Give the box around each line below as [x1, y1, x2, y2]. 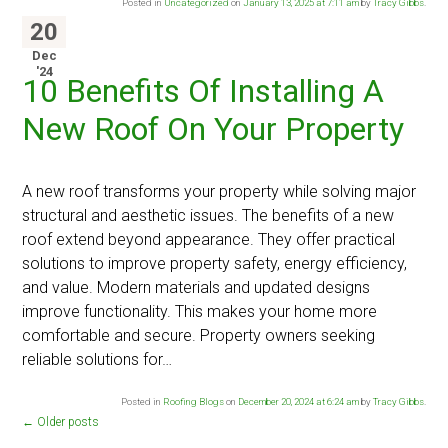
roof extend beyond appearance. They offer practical [22, 230, 396, 250]
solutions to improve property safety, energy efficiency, [22, 254, 408, 274]
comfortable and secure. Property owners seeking [22, 326, 376, 346]
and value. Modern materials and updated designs [22, 278, 371, 298]
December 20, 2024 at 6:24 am [237, 396, 359, 408]
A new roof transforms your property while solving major [22, 182, 417, 202]
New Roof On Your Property [22, 110, 405, 149]
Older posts [34, 415, 100, 430]
